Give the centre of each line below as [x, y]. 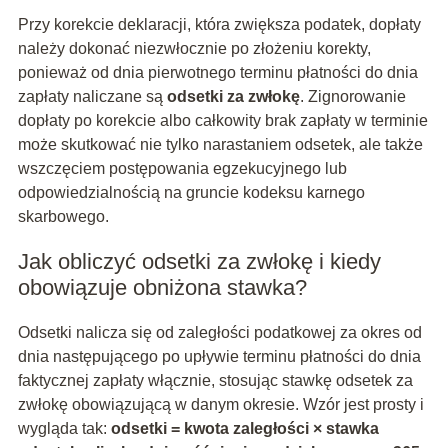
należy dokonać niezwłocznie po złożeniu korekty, [194, 49]
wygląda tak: [64, 429]
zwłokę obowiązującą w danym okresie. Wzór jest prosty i [220, 405]
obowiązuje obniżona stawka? [162, 288]
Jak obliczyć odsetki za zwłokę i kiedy [199, 262]
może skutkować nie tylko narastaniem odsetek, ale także [220, 145]
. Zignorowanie [352, 97]
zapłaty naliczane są [92, 97]
